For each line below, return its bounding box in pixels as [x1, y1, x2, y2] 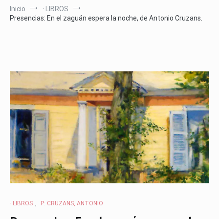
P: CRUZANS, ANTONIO [41, 200, 103, 207]
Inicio [10, 4, 25, 13]
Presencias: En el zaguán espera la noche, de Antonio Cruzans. [10, 14, 202, 22]
